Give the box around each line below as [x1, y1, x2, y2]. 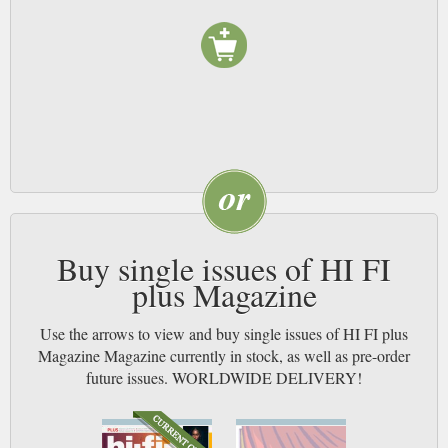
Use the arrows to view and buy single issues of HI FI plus [40, 323, 408, 345]
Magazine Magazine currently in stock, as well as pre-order [38, 345, 410, 367]
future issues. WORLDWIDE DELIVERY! [86, 367, 362, 389]
